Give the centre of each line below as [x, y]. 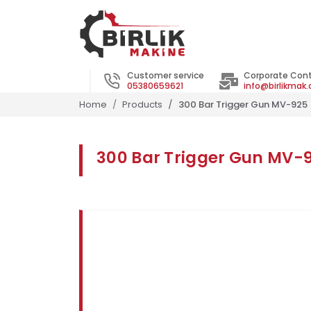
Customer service [166, 75]
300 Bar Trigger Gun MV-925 [243, 104]
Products [142, 104]
